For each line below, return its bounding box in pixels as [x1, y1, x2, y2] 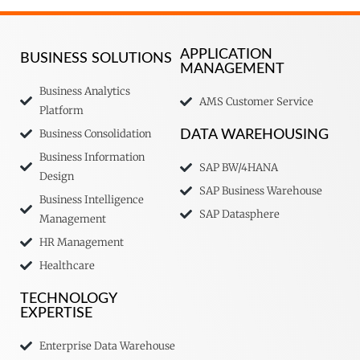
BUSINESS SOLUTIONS [20, 51, 172, 66]
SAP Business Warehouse [198, 183, 322, 198]
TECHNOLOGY [20, 291, 117, 306]
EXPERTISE [20, 305, 92, 321]
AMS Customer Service [198, 94, 313, 108]
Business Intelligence [39, 192, 144, 207]
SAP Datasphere [198, 207, 280, 221]
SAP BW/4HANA [198, 160, 278, 174]
